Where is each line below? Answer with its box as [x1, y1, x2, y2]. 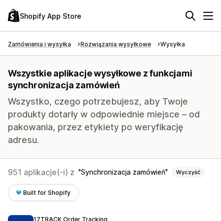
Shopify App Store [20, 11, 81, 20]
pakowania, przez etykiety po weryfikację [8, 122, 184, 132]
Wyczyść [176, 169, 200, 176]
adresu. [8, 135, 39, 145]
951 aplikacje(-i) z [8, 167, 74, 177]
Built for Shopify [23, 189, 71, 196]
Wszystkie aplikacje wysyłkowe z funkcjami [8, 68, 192, 78]
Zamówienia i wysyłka [8, 40, 71, 48]
